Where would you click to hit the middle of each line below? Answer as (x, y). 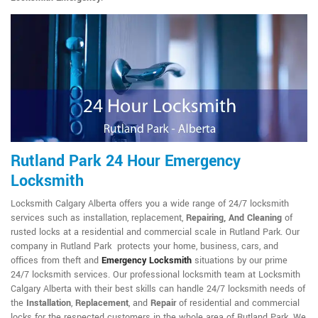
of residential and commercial (238, 303)
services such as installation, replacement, (98, 218)
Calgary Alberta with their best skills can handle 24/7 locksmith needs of (158, 289)
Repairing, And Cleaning (234, 218)
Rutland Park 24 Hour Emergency (126, 161)
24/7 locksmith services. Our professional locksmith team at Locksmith (155, 275)
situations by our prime (240, 261)
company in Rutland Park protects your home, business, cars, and (144, 247)
